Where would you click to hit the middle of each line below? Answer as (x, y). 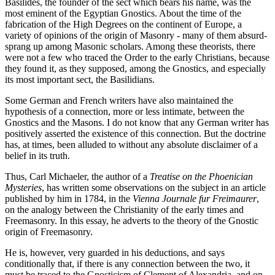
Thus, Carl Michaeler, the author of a (77, 177)
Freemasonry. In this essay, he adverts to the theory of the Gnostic (132, 221)
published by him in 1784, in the (69, 199)
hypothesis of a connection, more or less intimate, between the (125, 112)
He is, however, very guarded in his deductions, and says (115, 253)
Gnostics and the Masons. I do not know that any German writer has (137, 123)
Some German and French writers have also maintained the (119, 101)
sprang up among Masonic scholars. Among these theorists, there (130, 47)
